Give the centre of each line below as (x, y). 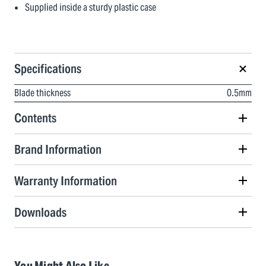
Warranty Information (66, 180)
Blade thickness (42, 93)
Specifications (48, 69)
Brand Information (58, 149)
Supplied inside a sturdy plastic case (91, 7)
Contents (35, 118)
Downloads (40, 212)
